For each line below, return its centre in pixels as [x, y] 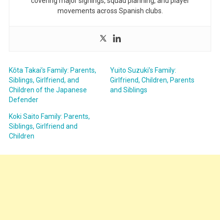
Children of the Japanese [48, 90]
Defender [23, 100]
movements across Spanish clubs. [110, 11]
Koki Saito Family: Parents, [49, 117]
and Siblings [129, 90]
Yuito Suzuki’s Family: [143, 70]
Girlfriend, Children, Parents [152, 80]
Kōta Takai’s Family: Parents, [52, 70]
